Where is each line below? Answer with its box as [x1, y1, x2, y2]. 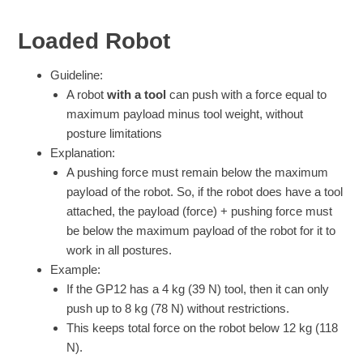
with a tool [107, 87, 167, 101]
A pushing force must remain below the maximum [66, 164, 329, 179]
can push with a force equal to [166, 87, 327, 101]
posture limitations [66, 126, 163, 140]
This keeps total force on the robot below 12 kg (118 [66, 320, 339, 335]
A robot [66, 87, 108, 101]
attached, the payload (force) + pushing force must [66, 203, 333, 218]
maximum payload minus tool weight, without [66, 106, 304, 121]
